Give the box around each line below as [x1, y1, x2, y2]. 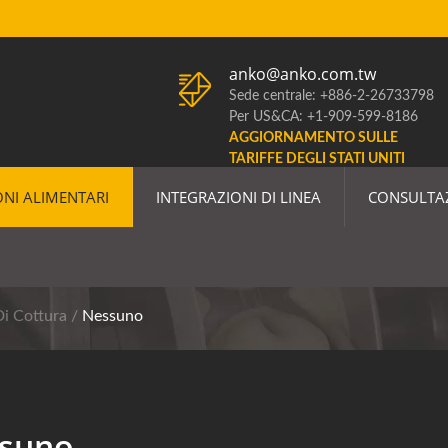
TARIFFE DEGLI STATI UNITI [229, 152, 405, 166]
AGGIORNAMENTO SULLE [229, 131, 398, 145]
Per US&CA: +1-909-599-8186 [229, 110, 418, 124]
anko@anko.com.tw [229, 63, 376, 85]
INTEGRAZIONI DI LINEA [156, 187, 321, 207]
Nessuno [82, 308, 143, 324]
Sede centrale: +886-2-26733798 [229, 89, 434, 103]
